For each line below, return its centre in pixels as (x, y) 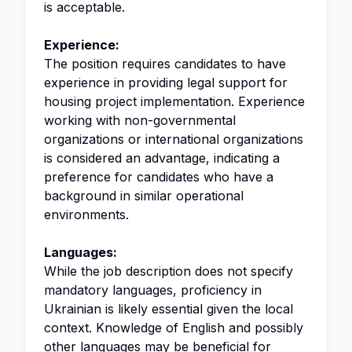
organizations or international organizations (174, 139)
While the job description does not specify (169, 271)
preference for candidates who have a (159, 177)
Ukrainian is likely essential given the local (169, 309)
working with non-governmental (140, 120)
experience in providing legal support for (166, 82)
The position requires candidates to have (165, 64)
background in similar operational (144, 196)
